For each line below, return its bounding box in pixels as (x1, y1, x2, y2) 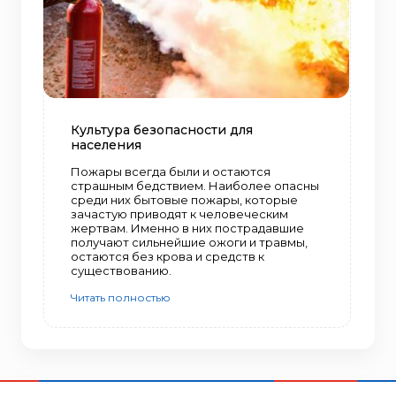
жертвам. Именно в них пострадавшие (71, 220, 304, 235)
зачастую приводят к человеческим (71, 206, 288, 221)
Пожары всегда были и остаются (71, 164, 270, 179)
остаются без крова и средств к (71, 248, 264, 263)
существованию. (71, 263, 171, 278)
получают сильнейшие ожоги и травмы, (71, 234, 308, 249)
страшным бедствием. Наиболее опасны (71, 178, 319, 193)
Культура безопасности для (71, 121, 253, 138)
